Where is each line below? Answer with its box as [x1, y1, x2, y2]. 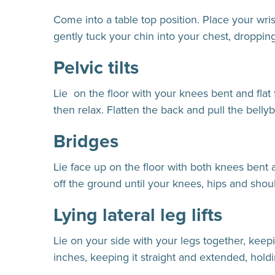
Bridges [53, 130, 118, 153]
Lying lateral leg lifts [53, 204, 222, 227]
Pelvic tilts [53, 56, 139, 79]
